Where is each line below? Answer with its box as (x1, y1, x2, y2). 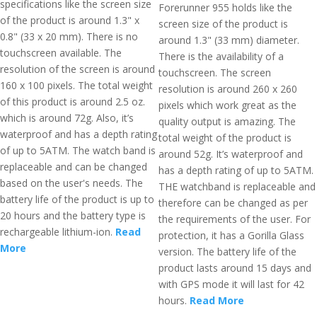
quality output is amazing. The (158, 115, 296, 128)
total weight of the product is (158, 131, 292, 144)
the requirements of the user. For (158, 212, 311, 226)
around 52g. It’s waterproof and (158, 147, 303, 161)
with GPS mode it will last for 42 (158, 277, 304, 291)
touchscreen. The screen (158, 66, 271, 79)
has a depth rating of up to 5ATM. (158, 163, 313, 177)
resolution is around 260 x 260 (158, 82, 297, 96)
